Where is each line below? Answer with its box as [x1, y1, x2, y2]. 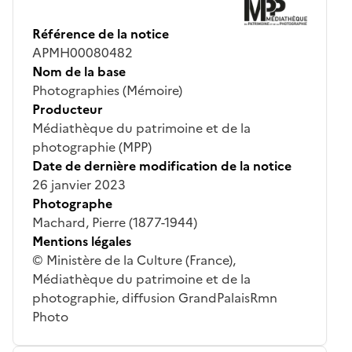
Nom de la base [32, 61, 126, 81]
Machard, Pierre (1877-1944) [32, 212, 197, 232]
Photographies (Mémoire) [32, 80, 182, 100]
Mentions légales [32, 231, 131, 251]
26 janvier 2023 [32, 174, 126, 194]
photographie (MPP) [32, 137, 152, 156]
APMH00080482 [32, 42, 133, 62]
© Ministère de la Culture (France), [32, 250, 236, 269]
